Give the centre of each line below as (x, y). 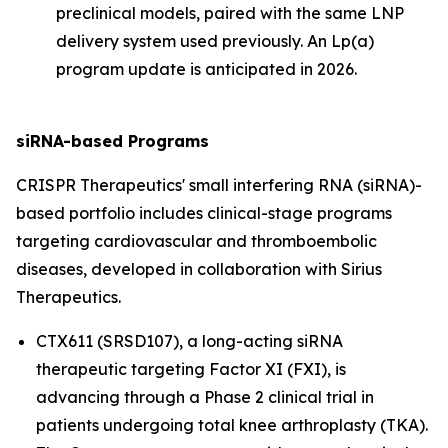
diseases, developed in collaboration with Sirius (199, 268)
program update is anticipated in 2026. (206, 68)
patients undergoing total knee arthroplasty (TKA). (232, 424)
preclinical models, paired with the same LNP (230, 12)
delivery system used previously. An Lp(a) (215, 40)
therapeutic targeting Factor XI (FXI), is (191, 368)
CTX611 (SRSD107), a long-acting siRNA (189, 340)
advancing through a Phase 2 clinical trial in (205, 396)
